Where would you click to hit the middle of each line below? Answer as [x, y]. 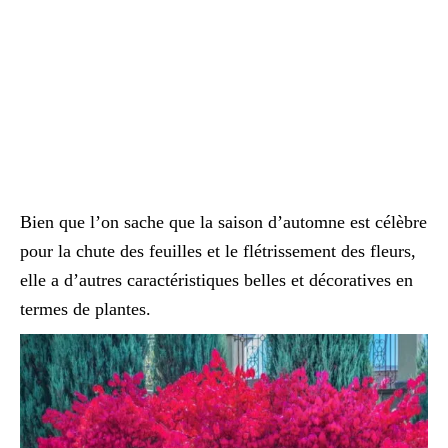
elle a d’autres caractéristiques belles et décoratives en [216, 280]
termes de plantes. [85, 309]
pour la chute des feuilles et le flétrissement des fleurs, [218, 251]
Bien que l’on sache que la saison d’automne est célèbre [223, 222]
